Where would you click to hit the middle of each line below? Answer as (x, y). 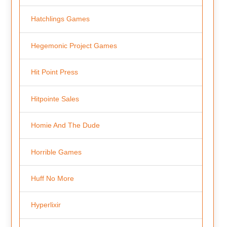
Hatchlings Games (60, 19)
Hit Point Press (54, 72)
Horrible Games (56, 152)
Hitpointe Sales (55, 99)
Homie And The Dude (65, 125)
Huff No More (52, 179)
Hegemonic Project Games (74, 45)
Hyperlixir (46, 205)
